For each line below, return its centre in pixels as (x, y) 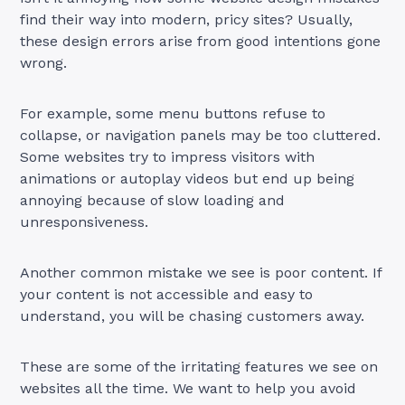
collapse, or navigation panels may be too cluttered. (201, 135)
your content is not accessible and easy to (167, 294)
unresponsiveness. (85, 221)
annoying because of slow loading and (153, 200)
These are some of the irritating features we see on (199, 366)
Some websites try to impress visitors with (168, 156)
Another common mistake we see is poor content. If (201, 272)
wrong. (44, 62)
